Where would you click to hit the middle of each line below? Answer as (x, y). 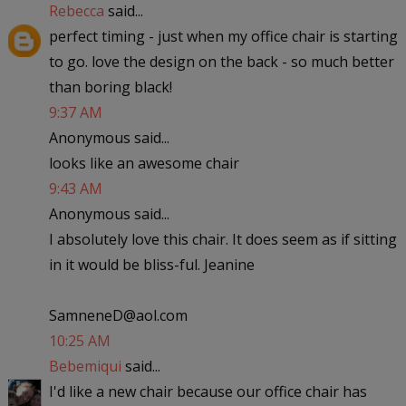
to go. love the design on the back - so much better (221, 61)
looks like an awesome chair (144, 163)
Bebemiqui (85, 366)
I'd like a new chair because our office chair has (208, 391)
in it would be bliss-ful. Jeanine (151, 264)
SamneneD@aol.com (118, 315)
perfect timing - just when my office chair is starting (223, 36)
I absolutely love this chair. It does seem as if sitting (222, 239)
